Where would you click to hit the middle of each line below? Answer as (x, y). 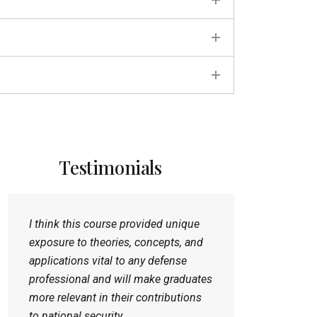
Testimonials (110, 168)
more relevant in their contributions (115, 298)
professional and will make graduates (121, 279)
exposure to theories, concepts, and (116, 243)
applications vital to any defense (108, 261)
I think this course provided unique (114, 224)
